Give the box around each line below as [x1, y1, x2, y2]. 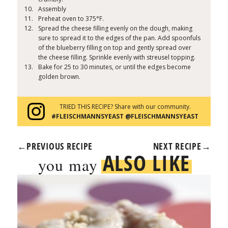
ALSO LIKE [102, 148, 190, 178]
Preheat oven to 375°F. [38, 14, 104, 23]
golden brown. [38, 72, 81, 81]
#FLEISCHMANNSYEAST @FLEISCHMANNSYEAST [51, 112, 199, 121]
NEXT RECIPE [153, 140, 202, 153]
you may [38, 154, 103, 176]
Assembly [38, 5, 67, 14]
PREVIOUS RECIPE [26, 140, 93, 153]
